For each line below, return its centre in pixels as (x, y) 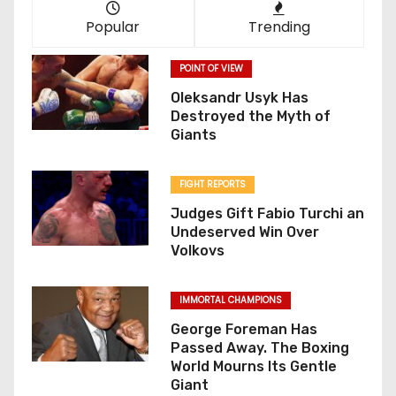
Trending (279, 27)
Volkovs (197, 250)
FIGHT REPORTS (212, 184)
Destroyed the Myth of (250, 116)
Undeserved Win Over (244, 232)
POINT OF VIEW (211, 68)
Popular (113, 27)
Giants (193, 134)
